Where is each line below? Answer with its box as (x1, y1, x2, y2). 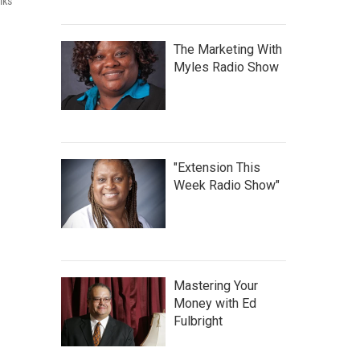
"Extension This (174, 160, 260, 175)
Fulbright (174, 313, 223, 329)
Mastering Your (174, 278, 258, 293)
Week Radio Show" (174, 178, 280, 193)
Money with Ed (174, 296, 256, 311)
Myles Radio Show (174, 59, 279, 75)
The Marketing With (174, 42, 282, 57)
